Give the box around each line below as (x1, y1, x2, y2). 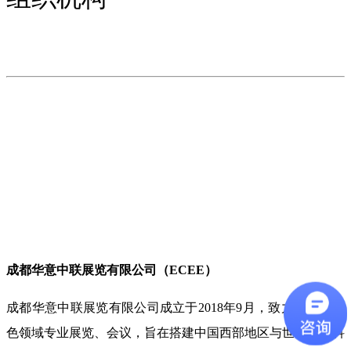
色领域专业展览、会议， (6, 326, 144, 339)
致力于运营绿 (268, 301, 346, 314)
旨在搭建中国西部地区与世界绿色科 (144, 326, 345, 339)
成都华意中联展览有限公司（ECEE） (6, 263, 217, 277)
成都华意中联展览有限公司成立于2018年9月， (6, 301, 269, 314)
